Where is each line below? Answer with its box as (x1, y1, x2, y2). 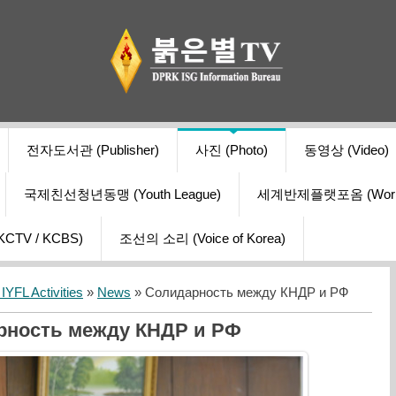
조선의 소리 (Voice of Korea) (119, 232, 286, 247)
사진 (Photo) (195, 143, 268, 158)
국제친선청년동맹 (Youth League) (24, 187, 221, 202)
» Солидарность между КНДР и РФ (131, 286, 348, 301)
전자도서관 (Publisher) (27, 143, 159, 158)
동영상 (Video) (304, 143, 389, 158)
